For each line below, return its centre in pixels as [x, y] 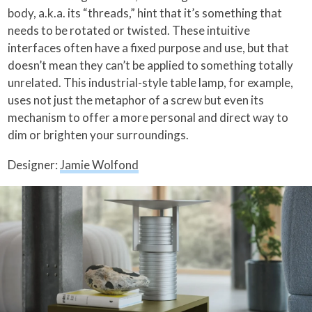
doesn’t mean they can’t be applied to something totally [151, 65]
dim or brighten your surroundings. [99, 135]
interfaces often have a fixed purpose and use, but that [149, 48]
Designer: [34, 165]
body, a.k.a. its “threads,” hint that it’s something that [145, 13]
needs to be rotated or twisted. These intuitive [129, 31]
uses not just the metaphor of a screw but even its [136, 100]
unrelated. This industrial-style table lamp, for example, [151, 83]
